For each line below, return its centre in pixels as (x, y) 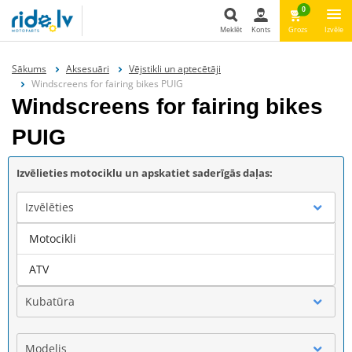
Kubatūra (50, 301)
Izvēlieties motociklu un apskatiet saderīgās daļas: (145, 172)
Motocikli (53, 238)
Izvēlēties (49, 207)
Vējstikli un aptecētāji (174, 68)
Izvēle (334, 29)
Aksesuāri (87, 68)
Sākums (29, 68)
